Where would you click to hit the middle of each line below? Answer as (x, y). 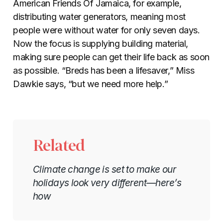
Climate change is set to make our (105, 169)
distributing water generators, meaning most (99, 16)
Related (59, 145)
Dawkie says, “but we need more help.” (91, 84)
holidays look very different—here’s (107, 183)
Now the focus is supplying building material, (101, 43)
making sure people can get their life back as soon (111, 57)
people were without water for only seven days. (107, 30)
